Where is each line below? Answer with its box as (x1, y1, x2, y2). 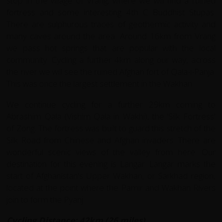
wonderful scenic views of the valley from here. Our (6, 146, 216, 158)
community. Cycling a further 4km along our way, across (6, 54, 216, 65)
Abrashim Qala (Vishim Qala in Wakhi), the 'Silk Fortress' (6, 110, 216, 122)
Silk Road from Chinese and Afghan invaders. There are (6, 134, 216, 146)
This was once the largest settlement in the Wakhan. (6, 77, 194, 89)
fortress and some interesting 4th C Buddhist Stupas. (6, 6, 216, 18)
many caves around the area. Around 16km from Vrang (6, 30, 216, 42)
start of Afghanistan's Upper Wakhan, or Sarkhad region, (6, 169, 216, 181)
